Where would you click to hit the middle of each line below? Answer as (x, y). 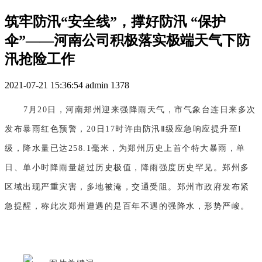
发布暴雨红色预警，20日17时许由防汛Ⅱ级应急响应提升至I (123, 129)
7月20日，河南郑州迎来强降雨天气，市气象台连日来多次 (140, 109)
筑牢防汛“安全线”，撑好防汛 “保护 (115, 21)
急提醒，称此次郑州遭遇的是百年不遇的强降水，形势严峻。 (127, 206)
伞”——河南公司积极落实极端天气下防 (127, 40)
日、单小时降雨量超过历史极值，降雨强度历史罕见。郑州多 (127, 167)
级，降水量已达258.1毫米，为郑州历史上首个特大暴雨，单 (125, 148)
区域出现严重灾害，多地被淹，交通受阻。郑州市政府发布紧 (127, 187)
